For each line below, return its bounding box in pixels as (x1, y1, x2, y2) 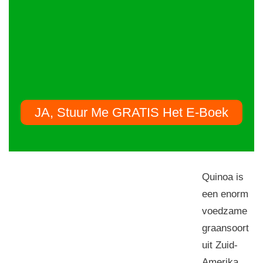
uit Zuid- (202, 239, 238, 251)
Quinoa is (202, 171, 244, 183)
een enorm (202, 188, 248, 200)
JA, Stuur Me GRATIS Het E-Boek (35, 104, 228, 120)
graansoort (202, 222, 249, 234)
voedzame (202, 205, 247, 217)
